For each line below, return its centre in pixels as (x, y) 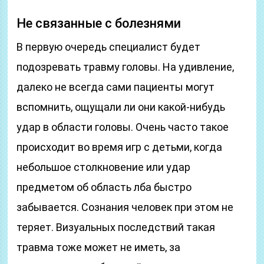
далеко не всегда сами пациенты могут (116, 87)
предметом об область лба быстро (104, 187)
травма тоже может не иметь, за (99, 247)
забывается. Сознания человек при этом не (125, 207)
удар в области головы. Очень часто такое (123, 127)
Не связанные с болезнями (99, 23)
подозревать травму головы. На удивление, (126, 67)
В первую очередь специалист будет (109, 47)
